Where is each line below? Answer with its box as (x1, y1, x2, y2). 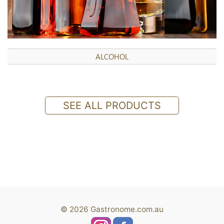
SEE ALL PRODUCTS (63, 99, 161, 111)
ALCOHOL (95, 51, 128, 62)
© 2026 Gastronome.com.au (60, 204, 163, 214)
